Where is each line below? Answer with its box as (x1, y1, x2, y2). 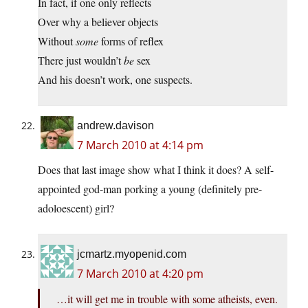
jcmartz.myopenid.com (77, 247, 186, 260)
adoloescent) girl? (38, 200, 114, 215)
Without (38, 33, 76, 48)
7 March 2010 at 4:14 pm (77, 137, 203, 153)
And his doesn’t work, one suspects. (38, 71, 192, 87)
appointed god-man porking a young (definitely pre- (38, 181, 262, 196)
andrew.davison (77, 119, 154, 131)
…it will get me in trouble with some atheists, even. (56, 291, 278, 306)
